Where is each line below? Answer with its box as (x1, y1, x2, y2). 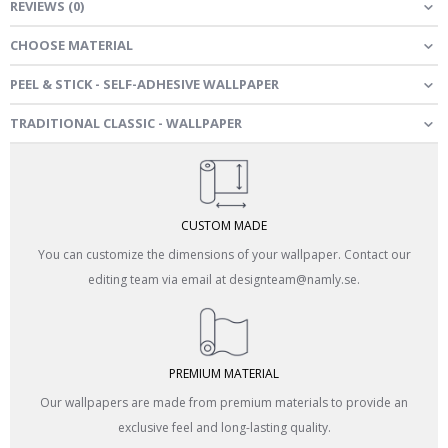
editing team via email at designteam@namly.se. (88, 270, 360, 288)
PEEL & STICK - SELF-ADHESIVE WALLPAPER (10, 74, 279, 93)
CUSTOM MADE (181, 216, 267, 234)
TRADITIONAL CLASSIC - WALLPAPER (10, 113, 242, 132)
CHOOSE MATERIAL (10, 35, 133, 54)
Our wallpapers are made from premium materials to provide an (40, 393, 408, 411)
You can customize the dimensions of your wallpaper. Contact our (37, 245, 411, 263)
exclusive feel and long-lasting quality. (117, 418, 331, 436)
